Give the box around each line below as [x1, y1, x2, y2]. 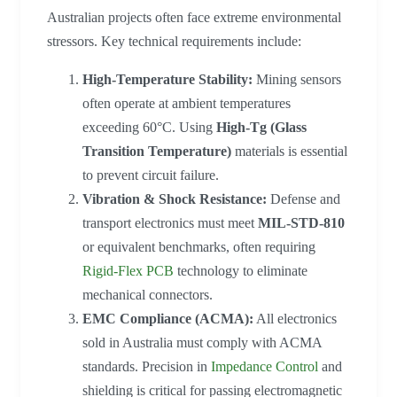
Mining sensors [253, 72, 341, 88]
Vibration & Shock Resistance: [82, 191, 267, 207]
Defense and [267, 191, 340, 207]
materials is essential [231, 144, 347, 160]
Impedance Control [211, 359, 318, 375]
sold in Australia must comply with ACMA [82, 335, 322, 351]
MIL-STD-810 [258, 215, 345, 231]
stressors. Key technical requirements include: [47, 34, 301, 50]
